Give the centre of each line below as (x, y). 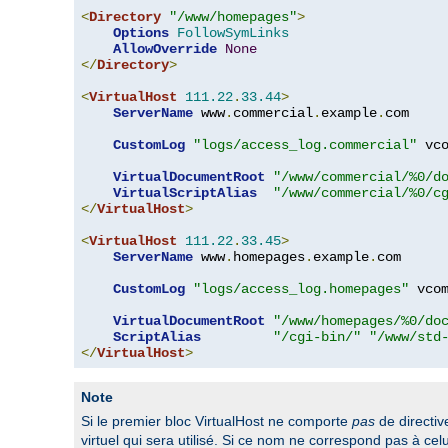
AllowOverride (165, 49)
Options (141, 33)
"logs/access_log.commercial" (305, 145)
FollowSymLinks (233, 33)
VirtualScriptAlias (185, 193)
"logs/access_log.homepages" (301, 289)
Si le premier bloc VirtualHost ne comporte (216, 421)
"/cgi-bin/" (317, 337)
